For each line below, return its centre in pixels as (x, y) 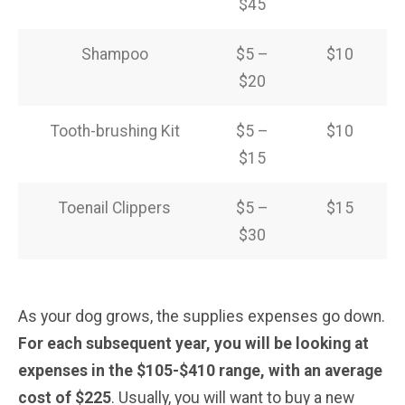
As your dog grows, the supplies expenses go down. (202, 316)
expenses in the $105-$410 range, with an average (200, 370)
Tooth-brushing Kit (115, 131)
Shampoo (115, 54)
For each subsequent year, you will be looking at (193, 343)
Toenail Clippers (115, 207)
